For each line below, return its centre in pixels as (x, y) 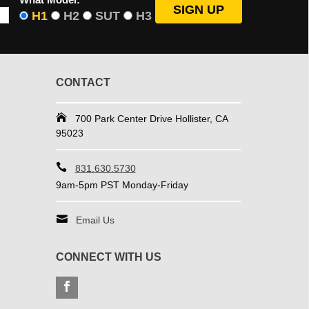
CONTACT (83, 83)
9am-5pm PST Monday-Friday (122, 185)
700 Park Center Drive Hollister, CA (151, 119)
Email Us (95, 220)
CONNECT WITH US (108, 257)
